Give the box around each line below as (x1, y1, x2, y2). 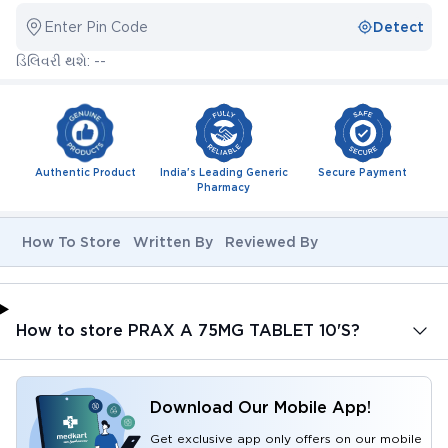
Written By (133, 233, 213, 250)
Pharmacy (197, 180, 251, 193)
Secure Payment (318, 165, 408, 178)
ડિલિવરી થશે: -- (16, 52, 106, 69)
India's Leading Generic (159, 165, 288, 178)
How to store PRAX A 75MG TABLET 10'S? (16, 320, 360, 340)
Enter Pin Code (44, 18, 148, 35)
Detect (373, 18, 424, 35)
